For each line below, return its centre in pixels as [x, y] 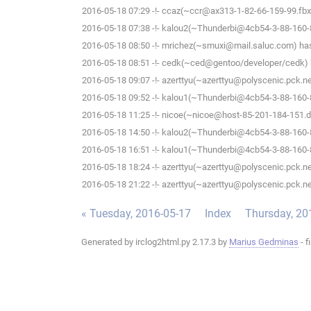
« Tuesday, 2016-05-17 [136, 214]
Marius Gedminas [264, 242]
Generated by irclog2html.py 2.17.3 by [155, 242]
